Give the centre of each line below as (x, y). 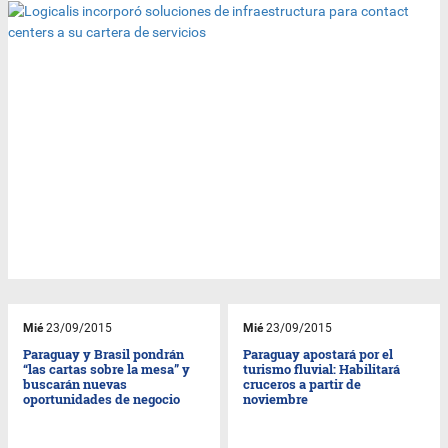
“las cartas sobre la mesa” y (107, 368)
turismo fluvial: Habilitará (322, 368)
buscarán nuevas (75, 383)
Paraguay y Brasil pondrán (104, 353)
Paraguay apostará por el (318, 353)
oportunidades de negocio (102, 398)
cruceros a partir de (302, 383)
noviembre (276, 398)
